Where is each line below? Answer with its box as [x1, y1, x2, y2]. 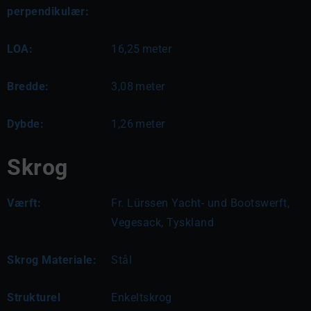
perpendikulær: [7, 5, 89, 18]
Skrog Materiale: [7, 253, 96, 267]
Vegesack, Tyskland [111, 216, 214, 229]
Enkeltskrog [111, 291, 172, 304]
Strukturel [7, 291, 60, 304]
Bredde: [7, 80, 49, 93]
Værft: [7, 196, 41, 210]
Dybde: [7, 117, 44, 131]
